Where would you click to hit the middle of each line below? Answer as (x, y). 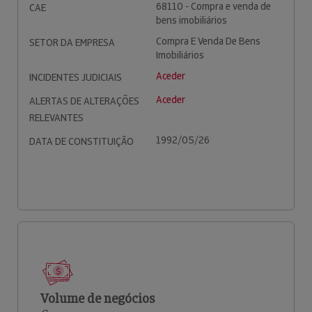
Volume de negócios (97, 298)
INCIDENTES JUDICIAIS (76, 77)
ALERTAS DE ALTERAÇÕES (84, 101)
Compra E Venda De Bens (208, 41)
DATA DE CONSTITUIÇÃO (81, 141)
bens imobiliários (192, 20)
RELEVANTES (56, 118)
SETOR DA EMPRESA (72, 42)
